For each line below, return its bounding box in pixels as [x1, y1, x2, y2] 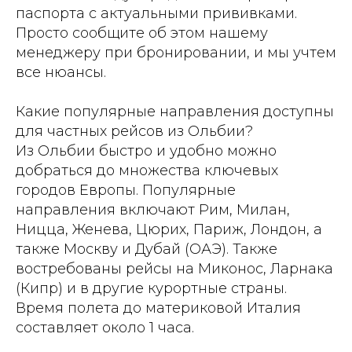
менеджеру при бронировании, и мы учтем [16, 43, 336, 61]
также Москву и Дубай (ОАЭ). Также [16, 240, 277, 258]
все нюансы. [16, 63, 106, 81]
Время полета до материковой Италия [16, 299, 301, 317]
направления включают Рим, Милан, [16, 200, 290, 218]
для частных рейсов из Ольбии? [16, 122, 253, 140]
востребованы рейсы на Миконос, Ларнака [16, 259, 333, 277]
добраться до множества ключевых [16, 161, 278, 179]
